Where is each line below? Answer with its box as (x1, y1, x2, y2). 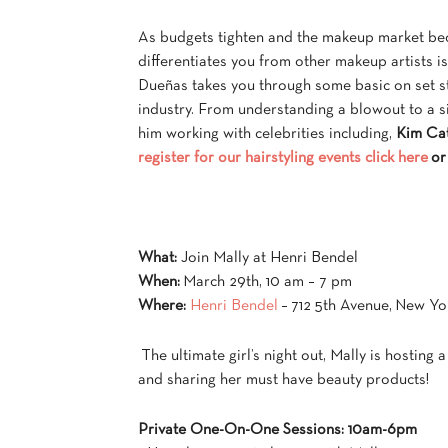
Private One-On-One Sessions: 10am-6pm (138, 423, 417, 437)
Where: (138, 299, 186, 313)
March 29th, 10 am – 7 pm (183, 275, 352, 289)
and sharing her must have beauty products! (138, 373, 429, 387)
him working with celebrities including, (138, 127, 396, 141)
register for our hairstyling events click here (138, 151, 428, 165)
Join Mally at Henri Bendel (177, 251, 358, 265)
